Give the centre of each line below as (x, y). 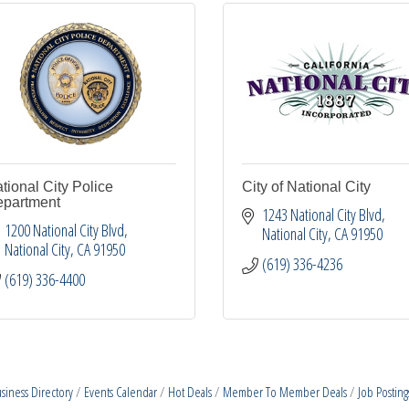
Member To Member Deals (285, 392)
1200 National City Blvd (64, 230)
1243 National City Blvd (322, 215)
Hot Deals (190, 392)
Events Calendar (121, 392)
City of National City (306, 187)
